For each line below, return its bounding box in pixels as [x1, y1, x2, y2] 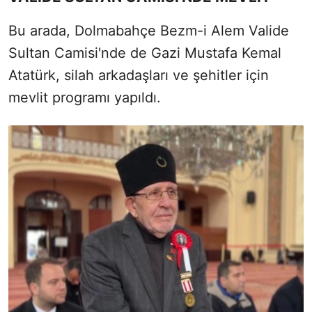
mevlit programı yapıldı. [8, 88, 161, 106]
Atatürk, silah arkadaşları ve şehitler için [8, 66, 269, 84]
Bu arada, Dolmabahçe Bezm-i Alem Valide [8, 22, 289, 39]
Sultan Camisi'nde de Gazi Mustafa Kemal [8, 44, 281, 61]
